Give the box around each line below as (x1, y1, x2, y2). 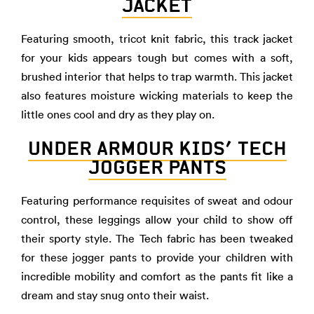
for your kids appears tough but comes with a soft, (21, 50, 293, 64)
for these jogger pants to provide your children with (21, 250, 293, 264)
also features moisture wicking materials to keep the (21, 88, 293, 102)
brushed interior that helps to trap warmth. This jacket (21, 69, 293, 83)
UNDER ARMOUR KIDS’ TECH (27, 137, 287, 160)
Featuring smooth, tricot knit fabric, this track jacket (21, 32, 293, 46)
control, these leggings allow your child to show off (21, 212, 293, 226)
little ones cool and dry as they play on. (21, 107, 214, 121)
